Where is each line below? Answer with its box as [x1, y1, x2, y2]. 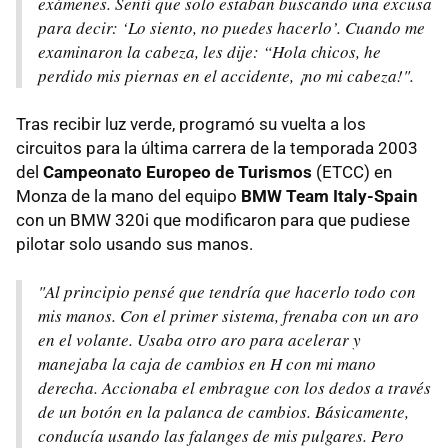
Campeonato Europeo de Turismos [43, 162, 312, 183]
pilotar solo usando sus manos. [16, 234, 253, 255]
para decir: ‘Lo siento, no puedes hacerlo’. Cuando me [38, 16, 425, 40]
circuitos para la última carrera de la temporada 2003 [16, 138, 418, 159]
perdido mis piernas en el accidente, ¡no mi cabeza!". [38, 64, 414, 88]
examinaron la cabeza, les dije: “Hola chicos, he [38, 40, 381, 64]
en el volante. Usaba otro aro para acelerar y [38, 328, 361, 352]
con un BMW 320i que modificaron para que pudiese [16, 210, 410, 231]
